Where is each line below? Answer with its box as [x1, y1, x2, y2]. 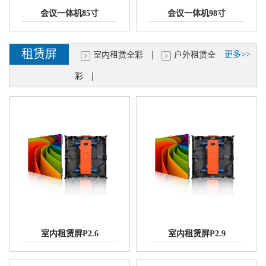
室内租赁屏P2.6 [40, 229, 99, 238]
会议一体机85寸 [40, 8, 99, 18]
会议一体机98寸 [167, 8, 226, 18]
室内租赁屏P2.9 [167, 229, 226, 238]
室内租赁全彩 [93, 50, 143, 59]
